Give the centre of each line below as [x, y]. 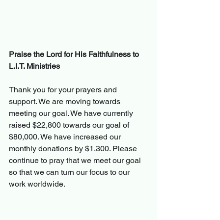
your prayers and [89, 90]
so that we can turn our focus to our [70, 172]
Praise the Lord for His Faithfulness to [75, 55]
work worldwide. [37, 184]
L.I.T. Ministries [34, 66]
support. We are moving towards [66, 102]
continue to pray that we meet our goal [76, 161]
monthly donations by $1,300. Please [74, 149]
